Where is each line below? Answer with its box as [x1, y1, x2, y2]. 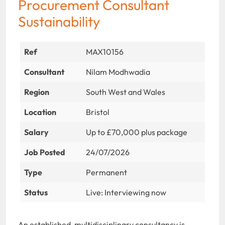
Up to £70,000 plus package [85, 127, 187, 137]
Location [24, 106, 56, 117]
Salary [24, 127, 49, 137]
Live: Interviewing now [85, 187, 166, 197]
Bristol [85, 106, 109, 117]
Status [24, 187, 48, 197]
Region [24, 86, 49, 97]
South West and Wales [85, 86, 165, 97]
